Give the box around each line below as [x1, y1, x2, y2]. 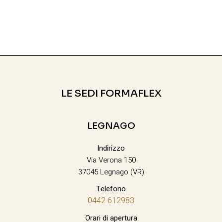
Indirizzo [97, 143, 125, 154]
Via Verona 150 [86, 155, 136, 166]
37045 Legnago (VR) [78, 166, 144, 178]
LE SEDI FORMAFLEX [60, 87, 162, 100]
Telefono [96, 183, 126, 195]
